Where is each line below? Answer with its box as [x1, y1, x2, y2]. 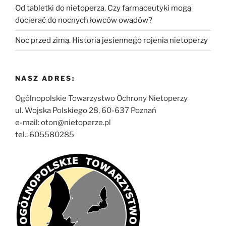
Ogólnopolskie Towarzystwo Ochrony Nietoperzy [15, 94, 188, 103]
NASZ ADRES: [15, 74, 75, 82]
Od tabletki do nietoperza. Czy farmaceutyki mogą [15, 4, 191, 13]
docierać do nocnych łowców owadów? [15, 16, 152, 25]
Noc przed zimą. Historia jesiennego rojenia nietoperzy [15, 36, 208, 45]
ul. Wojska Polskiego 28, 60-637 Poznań [15, 106, 156, 116]
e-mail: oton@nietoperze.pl [15, 118, 111, 128]
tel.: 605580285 [15, 130, 74, 140]
